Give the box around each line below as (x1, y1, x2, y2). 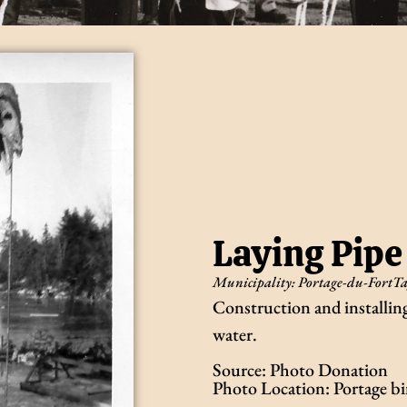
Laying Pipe (213, 229, 402, 277)
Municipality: (213, 272, 295, 292)
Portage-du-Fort (298, 272, 392, 292)
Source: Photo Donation (213, 357, 388, 382)
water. (213, 322, 257, 346)
